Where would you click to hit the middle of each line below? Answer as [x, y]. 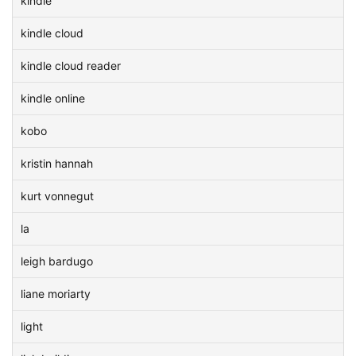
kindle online [53, 98]
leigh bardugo [57, 261]
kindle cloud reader [71, 66]
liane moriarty [56, 294]
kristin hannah [57, 163]
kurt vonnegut [57, 196]
